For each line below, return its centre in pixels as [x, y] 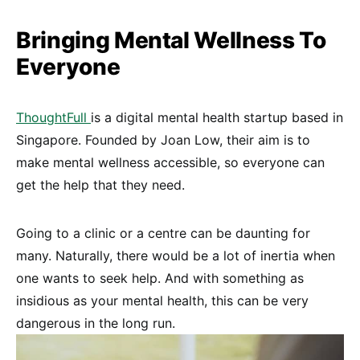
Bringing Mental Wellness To [171, 40]
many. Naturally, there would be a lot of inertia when [176, 255]
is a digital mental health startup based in [217, 117]
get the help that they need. [100, 184]
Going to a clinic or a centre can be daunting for [163, 233]
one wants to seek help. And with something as [160, 278]
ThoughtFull [53, 117]
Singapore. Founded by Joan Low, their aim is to [163, 139]
